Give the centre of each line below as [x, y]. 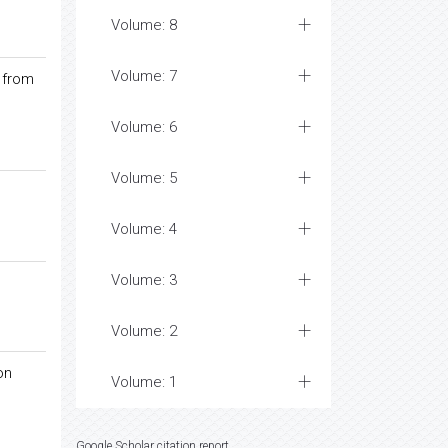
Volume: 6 [144, 127]
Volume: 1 [144, 382]
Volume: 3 [144, 280]
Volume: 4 [144, 229]
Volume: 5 [144, 178]
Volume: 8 [144, 25]
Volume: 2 [144, 331]
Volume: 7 [144, 76]
